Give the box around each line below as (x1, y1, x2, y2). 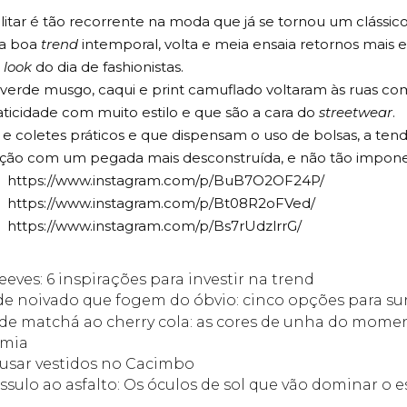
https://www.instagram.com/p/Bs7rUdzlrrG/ (6, 217, 302, 234)
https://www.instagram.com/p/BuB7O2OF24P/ (6, 172, 324, 189)
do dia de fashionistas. (32, 58, 184, 75)
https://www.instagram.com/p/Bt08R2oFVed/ (6, 194, 315, 212)
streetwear (319, 104, 392, 121)
